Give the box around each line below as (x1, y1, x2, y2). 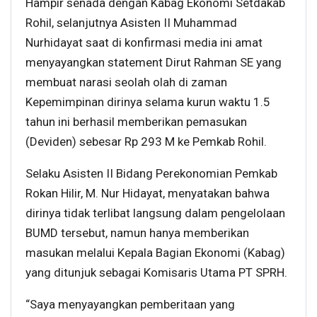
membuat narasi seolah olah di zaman (25, 74, 227, 89)
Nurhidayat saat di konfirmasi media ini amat (25, 35, 263, 50)
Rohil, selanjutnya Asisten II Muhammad (25, 15, 237, 30)
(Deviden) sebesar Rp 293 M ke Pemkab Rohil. (25, 134, 267, 149)
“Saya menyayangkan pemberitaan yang (25, 296, 235, 311)
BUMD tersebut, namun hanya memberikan (25, 225, 249, 240)
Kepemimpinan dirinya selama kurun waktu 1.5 (25, 94, 270, 109)
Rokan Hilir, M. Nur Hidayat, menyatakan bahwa (25, 185, 270, 200)
